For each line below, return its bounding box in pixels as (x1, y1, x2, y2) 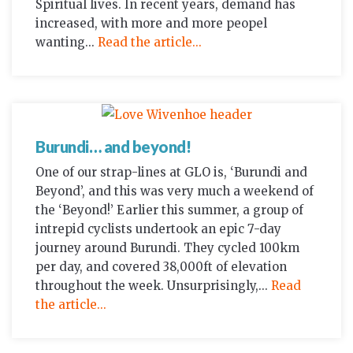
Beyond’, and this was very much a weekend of (35, 184, 314, 199)
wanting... (35, 35, 98, 50)
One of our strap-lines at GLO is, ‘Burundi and (35, 165, 307, 180)
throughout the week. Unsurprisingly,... (35, 278, 271, 294)
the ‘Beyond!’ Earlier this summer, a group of (35, 203, 303, 218)
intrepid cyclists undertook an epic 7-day (35, 221, 281, 237)
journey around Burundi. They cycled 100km (35, 240, 299, 256)
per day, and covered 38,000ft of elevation (35, 259, 287, 275)
